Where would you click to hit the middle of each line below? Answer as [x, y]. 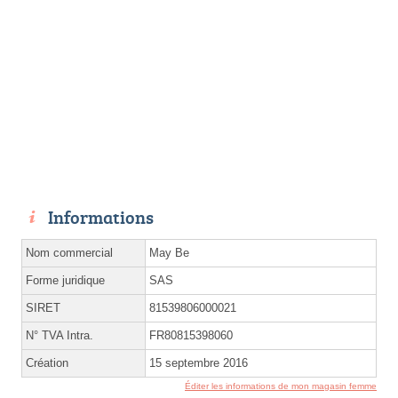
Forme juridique [65, 281]
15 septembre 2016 [199, 363]
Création [47, 363]
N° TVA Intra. [60, 336]
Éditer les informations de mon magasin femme [281, 386]
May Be [169, 253]
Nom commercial [69, 253]
